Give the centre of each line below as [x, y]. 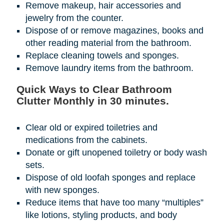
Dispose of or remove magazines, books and [114, 31]
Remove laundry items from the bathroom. [109, 68]
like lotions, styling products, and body [101, 215]
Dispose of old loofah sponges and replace [110, 178]
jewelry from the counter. [74, 18]
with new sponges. [62, 190]
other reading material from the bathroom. [108, 43]
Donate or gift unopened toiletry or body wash [116, 153]
